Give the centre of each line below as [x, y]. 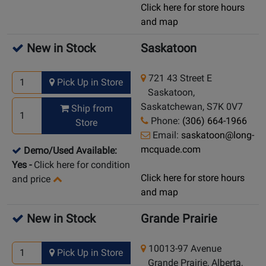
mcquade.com [171, 150]
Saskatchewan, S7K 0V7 [192, 107]
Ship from [91, 109]
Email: [166, 135]
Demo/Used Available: [70, 151]
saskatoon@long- [218, 135]
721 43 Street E [179, 78]
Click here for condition [82, 165]
